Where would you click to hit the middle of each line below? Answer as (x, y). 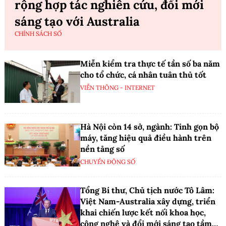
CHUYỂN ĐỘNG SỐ (108, 162)
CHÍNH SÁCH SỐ (38, 34)
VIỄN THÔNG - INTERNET (118, 88)
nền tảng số (102, 149)
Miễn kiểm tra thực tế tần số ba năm (150, 64)
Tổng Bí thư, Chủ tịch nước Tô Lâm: (147, 190)
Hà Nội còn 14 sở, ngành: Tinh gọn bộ (150, 127)
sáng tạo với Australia (77, 22)
